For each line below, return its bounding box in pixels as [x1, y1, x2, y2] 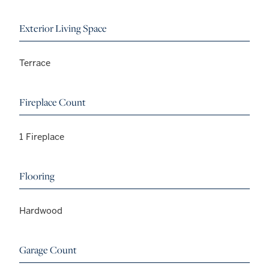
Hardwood [19, 205, 62, 217]
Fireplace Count [19, 95, 86, 109]
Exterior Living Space [19, 22, 107, 35]
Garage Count [19, 243, 77, 257]
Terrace [19, 57, 50, 69]
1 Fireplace [19, 131, 64, 143]
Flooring [19, 169, 55, 183]
